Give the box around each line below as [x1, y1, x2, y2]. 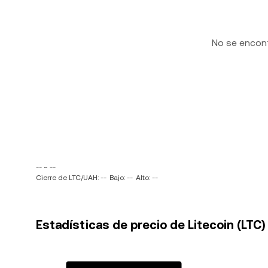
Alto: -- [136, 173, 158, 182]
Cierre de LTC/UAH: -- [36, 173, 106, 182]
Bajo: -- [109, 173, 133, 182]
